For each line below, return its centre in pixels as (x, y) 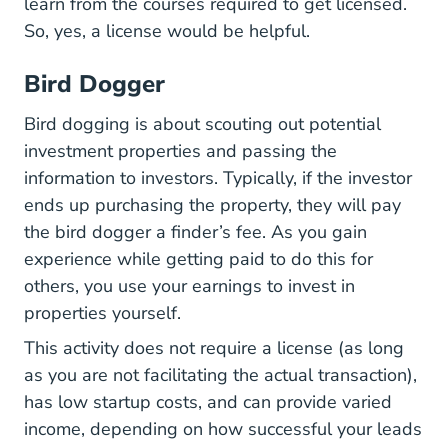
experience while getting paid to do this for (198, 259)
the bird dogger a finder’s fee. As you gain (195, 232)
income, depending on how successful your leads (223, 429)
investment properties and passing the (180, 151)
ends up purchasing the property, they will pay (212, 205)
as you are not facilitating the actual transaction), (220, 375)
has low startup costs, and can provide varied (208, 402)
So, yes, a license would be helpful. (169, 31)
